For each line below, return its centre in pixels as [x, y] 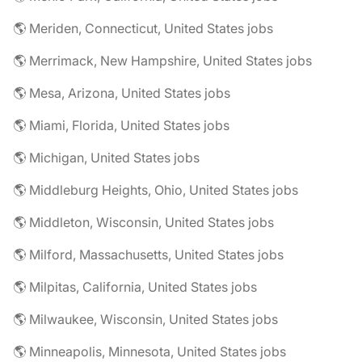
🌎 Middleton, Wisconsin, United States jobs [143, 223]
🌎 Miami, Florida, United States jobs [121, 126]
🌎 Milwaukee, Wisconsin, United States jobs [145, 320]
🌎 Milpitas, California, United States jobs [135, 287]
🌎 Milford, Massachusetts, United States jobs [148, 255]
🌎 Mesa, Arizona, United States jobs [122, 93]
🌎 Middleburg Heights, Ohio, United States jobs [156, 190]
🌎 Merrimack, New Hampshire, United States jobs [162, 61]
